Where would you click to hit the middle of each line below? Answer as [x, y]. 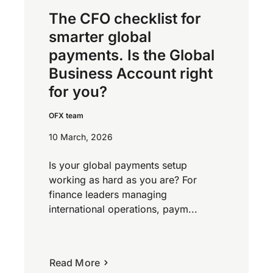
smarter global [100, 37]
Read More [75, 263]
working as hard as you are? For [123, 180]
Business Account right [131, 74]
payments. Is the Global [132, 55]
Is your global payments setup [118, 165]
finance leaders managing [108, 195]
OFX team [66, 116]
